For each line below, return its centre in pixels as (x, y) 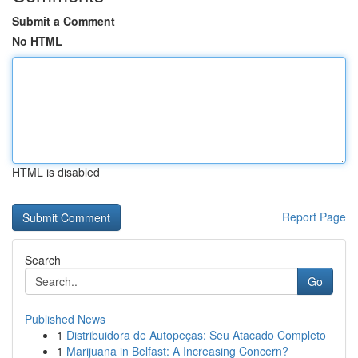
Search (43, 260)
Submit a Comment (64, 21)
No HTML (37, 41)
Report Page (314, 217)
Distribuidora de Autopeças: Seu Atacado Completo (196, 335)
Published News (65, 319)
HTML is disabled (56, 172)
